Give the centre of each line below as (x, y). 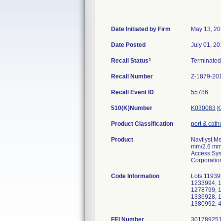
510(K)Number (132, 108)
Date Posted (128, 45)
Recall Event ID (132, 92)
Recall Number (132, 76)
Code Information (135, 176)
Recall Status (130, 61)
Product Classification (142, 124)
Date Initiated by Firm (141, 29)
